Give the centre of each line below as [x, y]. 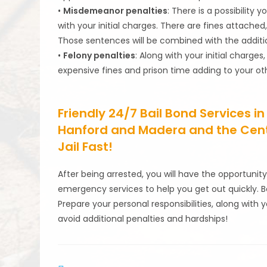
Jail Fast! [86, 147]
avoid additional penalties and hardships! [143, 219]
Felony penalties [100, 55]
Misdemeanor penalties [116, 11]
